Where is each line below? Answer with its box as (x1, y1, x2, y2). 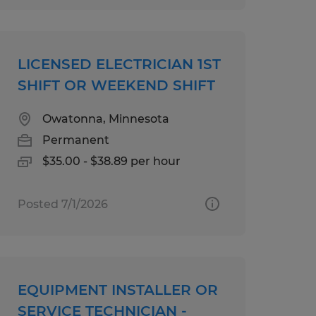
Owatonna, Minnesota (42, 111, 169, 126)
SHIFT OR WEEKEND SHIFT (17, 76, 215, 94)
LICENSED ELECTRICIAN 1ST (17, 55, 221, 73)
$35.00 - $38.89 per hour (42, 154, 181, 168)
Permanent (42, 133, 109, 147)
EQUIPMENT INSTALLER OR (17, 281, 218, 298)
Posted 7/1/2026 (17, 197, 108, 211)
